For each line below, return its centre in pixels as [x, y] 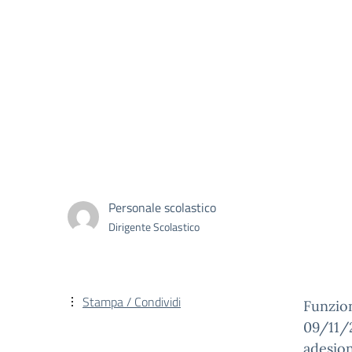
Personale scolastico [162, 207]
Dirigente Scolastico [154, 226]
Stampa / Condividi [132, 302]
